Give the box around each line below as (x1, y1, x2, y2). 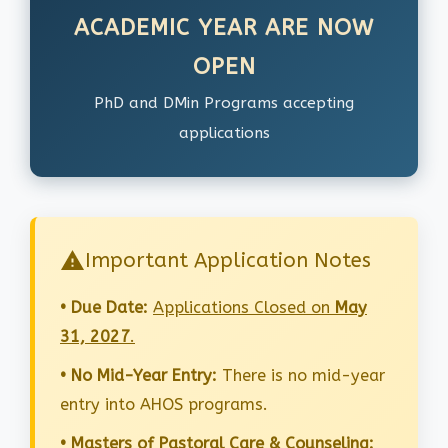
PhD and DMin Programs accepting (94, 94, 354, 113)
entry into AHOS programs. (60, 395, 268, 415)
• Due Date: (60, 298, 148, 318)
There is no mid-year (217, 366, 385, 386)
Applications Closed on (153, 298, 335, 318)
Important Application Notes (85, 248, 371, 273)
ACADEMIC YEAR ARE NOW (74, 15, 374, 42)
